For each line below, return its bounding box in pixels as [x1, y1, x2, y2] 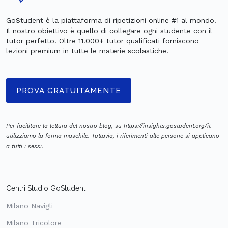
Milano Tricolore [6, 218, 62, 227]
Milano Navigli [6, 201, 53, 210]
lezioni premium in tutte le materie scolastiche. [6, 46, 168, 55]
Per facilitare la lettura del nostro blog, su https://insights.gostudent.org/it [6, 122, 211, 129]
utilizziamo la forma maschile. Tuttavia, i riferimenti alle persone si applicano [6, 132, 219, 139]
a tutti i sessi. [6, 142, 43, 150]
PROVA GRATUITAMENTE [16, 85, 121, 95]
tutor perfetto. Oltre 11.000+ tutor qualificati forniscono [6, 36, 199, 45]
